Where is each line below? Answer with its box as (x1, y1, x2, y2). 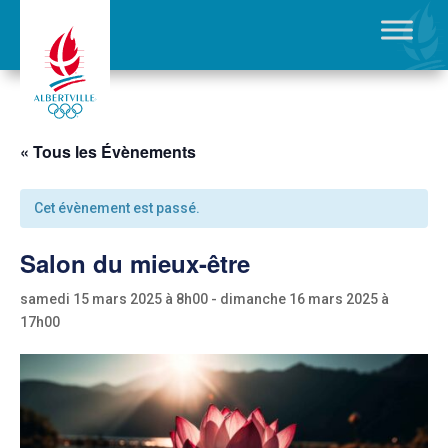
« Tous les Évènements (20, 140, 196, 163)
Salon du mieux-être (20, 246, 250, 280)
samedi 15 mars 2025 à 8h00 (20, 291, 208, 307)
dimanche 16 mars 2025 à (220, 291, 389, 307)
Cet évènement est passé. (34, 200, 200, 216)
